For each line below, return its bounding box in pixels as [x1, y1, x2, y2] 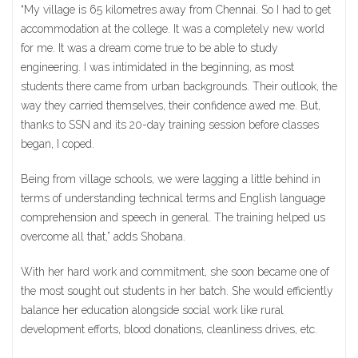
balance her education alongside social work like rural [21, 304, 284, 316]
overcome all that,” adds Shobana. [21, 230, 185, 243]
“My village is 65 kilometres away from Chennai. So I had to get [21, 3, 331, 16]
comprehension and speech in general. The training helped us [21, 211, 325, 224]
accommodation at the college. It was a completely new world [21, 22, 324, 35]
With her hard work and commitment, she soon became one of [21, 265, 329, 278]
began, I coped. [21, 137, 94, 150]
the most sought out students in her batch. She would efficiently [21, 284, 333, 297]
